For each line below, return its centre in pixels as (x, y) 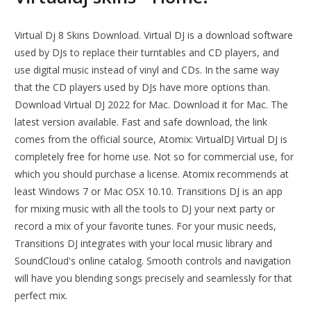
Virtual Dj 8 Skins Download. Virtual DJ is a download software (154, 35)
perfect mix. (41, 296)
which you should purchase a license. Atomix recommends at (152, 174)
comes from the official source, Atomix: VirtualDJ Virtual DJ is (151, 140)
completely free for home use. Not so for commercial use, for (154, 157)
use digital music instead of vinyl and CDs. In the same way (147, 70)
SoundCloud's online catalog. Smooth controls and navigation (153, 261)
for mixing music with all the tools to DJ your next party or (145, 209)
